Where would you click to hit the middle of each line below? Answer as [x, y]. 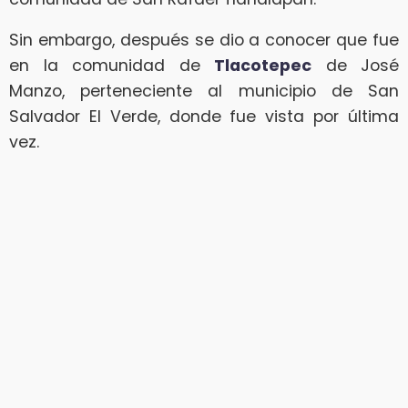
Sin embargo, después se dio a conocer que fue [204, 41]
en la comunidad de [112, 66]
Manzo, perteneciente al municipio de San [204, 92]
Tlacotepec [263, 66]
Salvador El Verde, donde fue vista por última [204, 117]
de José [355, 66]
